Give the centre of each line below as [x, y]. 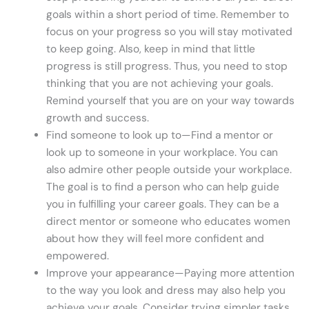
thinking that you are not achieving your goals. [159, 84]
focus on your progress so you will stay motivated [169, 32]
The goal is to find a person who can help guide [162, 187]
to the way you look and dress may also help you [166, 291]
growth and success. [97, 118]
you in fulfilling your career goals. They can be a [162, 205]
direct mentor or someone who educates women [168, 222]
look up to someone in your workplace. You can [162, 153]
